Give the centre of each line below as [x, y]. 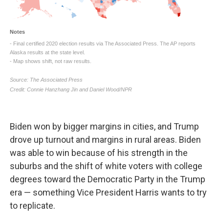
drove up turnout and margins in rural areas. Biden [105, 140]
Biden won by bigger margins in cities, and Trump [104, 126]
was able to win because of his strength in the [99, 153]
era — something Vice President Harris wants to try [108, 192]
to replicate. [33, 206]
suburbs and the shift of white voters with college [106, 166]
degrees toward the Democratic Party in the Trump [108, 179]
